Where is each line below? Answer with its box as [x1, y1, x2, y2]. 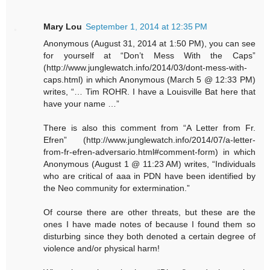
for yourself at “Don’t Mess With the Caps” [43, 50, 256, 60]
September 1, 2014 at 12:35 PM [86, 21, 208, 31]
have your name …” [43, 98, 120, 108]
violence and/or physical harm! [43, 243, 160, 253]
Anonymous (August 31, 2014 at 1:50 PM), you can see [43, 38, 256, 48]
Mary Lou [43, 21, 83, 31]
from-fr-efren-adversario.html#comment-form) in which [43, 146, 256, 157]
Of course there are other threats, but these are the [43, 207, 256, 217]
